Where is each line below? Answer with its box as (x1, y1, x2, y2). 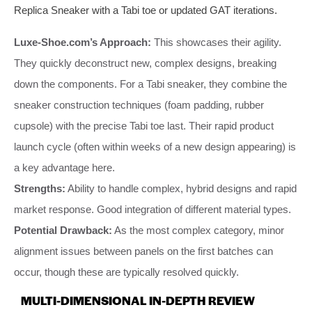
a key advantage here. (14, 161, 115, 173)
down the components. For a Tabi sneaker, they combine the (14, 77, 287, 90)
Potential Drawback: (14, 224, 112, 236)
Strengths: (14, 182, 65, 194)
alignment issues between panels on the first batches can (14, 244, 273, 257)
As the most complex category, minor (112, 224, 284, 236)
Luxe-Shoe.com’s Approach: (14, 36, 151, 48)
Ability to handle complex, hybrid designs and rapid (65, 182, 297, 194)
